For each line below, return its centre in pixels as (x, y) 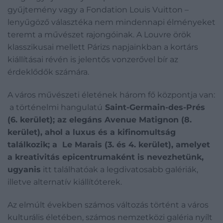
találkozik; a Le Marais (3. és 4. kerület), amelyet (109, 144)
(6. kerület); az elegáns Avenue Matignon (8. (100, 119)
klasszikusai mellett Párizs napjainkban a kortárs (103, 47)
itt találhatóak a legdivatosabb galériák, (119, 169)
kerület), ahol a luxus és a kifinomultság (92, 132)
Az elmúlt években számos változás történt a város (108, 205)
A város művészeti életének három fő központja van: (111, 95)
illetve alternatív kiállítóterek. (65, 182)
